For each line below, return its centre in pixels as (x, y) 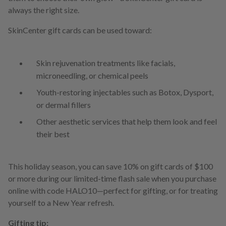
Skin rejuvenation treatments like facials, (106, 63)
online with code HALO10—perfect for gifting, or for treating (113, 191)
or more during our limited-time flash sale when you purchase (112, 179)
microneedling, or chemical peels (92, 76)
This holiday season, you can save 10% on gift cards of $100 (110, 166)
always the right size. (44, 10)
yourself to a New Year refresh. (61, 203)
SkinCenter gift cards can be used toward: (80, 30)
